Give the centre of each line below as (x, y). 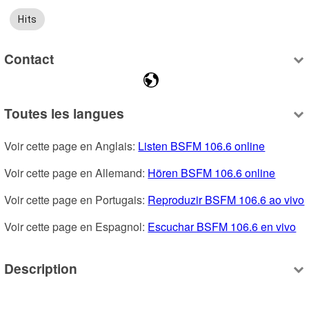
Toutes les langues (64, 113)
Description (41, 268)
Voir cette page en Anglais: (71, 146)
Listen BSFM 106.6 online (202, 146)
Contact (29, 58)
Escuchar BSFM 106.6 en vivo (222, 227)
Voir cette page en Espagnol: (76, 227)
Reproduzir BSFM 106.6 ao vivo (226, 200)
